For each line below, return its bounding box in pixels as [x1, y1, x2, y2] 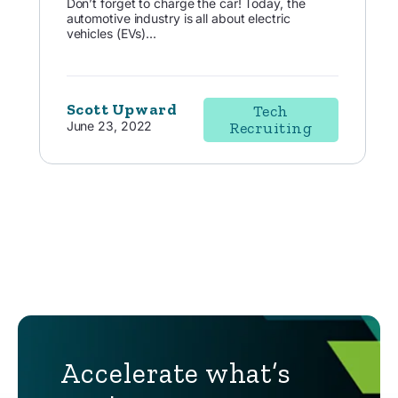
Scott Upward [66, 99, 178, 120]
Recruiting [228, 118, 313, 139]
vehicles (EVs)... [66, 25, 156, 41]
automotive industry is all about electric [66, 10, 291, 26]
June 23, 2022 [66, 118, 153, 134]
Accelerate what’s [60, 356, 292, 391]
